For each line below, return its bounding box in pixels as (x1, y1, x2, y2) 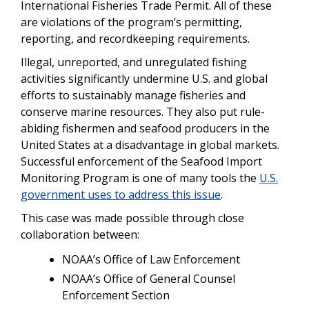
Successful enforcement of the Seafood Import (21, 154, 262, 170)
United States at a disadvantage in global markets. (21, 137, 279, 153)
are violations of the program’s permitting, (21, 14, 242, 30)
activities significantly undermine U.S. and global (21, 71, 268, 87)
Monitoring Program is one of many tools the (21, 170, 259, 186)
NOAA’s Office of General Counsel (62, 271, 235, 287)
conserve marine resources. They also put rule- (21, 104, 265, 120)
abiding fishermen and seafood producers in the (21, 121, 270, 137)
